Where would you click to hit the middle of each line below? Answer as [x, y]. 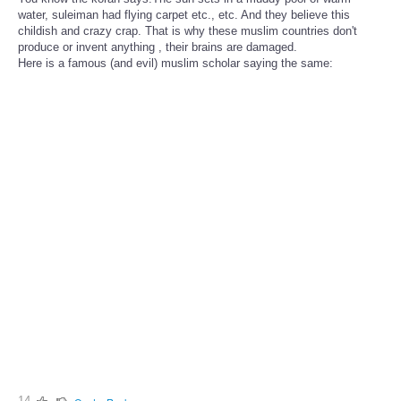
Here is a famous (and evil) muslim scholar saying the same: [175, 64]
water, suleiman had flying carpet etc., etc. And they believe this [184, 15]
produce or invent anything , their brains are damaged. [158, 47]
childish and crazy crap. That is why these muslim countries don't [188, 31]
